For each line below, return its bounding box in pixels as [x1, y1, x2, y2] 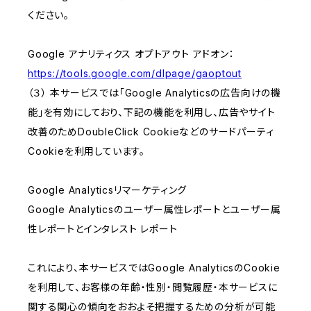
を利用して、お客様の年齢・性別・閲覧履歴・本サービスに [28, 281, 278, 294]
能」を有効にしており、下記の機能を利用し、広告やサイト [28, 106, 276, 119]
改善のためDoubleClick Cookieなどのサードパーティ [28, 126, 274, 138]
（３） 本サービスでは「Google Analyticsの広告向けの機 [28, 87, 281, 99]
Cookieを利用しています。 [28, 145, 145, 158]
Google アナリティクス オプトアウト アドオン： [28, 48, 235, 60]
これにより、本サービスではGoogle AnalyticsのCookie [28, 262, 280, 274]
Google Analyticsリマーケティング [28, 184, 187, 196]
